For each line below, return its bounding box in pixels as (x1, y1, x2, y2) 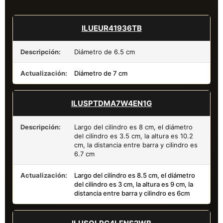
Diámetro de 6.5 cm (74, 47, 135, 56)
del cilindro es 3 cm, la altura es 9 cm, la (74, 180, 193, 188)
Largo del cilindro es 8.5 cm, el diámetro (74, 171, 195, 179)
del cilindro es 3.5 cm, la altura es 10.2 (74, 131, 193, 140)
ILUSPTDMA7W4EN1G (71, 98, 152, 108)
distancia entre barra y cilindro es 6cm (74, 189, 190, 197)
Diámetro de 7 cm (74, 69, 127, 77)
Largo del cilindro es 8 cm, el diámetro (74, 122, 193, 131)
